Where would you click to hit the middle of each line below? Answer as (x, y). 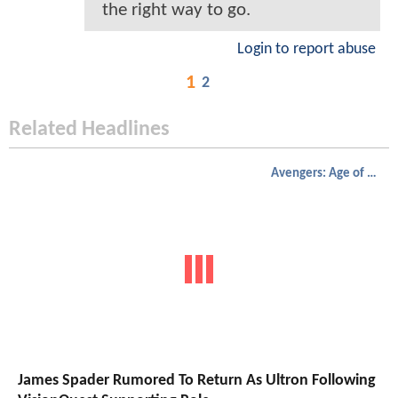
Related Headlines (89, 130)
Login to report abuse (306, 50)
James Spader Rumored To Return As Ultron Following (197, 380)
